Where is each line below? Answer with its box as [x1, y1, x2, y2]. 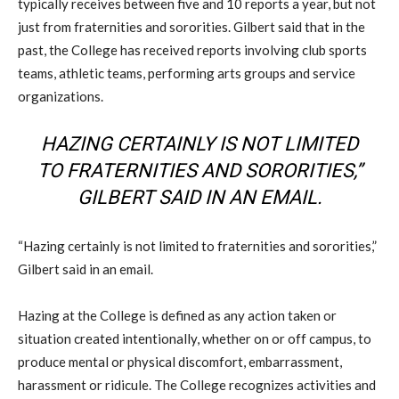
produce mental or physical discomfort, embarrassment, [18, 353, 342, 370]
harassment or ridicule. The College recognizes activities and [18, 376, 376, 393]
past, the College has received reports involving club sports [18, 41, 367, 58]
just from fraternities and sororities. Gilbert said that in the [18, 18, 365, 35]
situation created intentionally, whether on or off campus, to [18, 330, 371, 346]
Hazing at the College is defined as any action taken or [18, 306, 337, 323]
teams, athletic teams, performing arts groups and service [18, 64, 355, 81]
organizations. [18, 87, 103, 104]
